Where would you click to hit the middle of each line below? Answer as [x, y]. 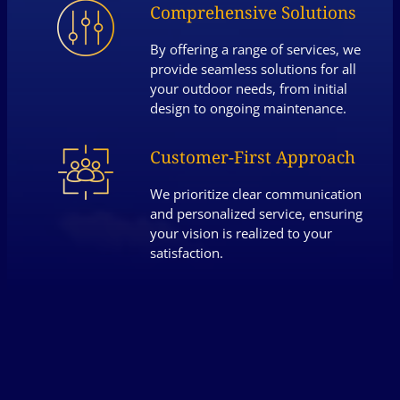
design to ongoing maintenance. [249, 108]
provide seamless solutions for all [254, 68]
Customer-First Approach [253, 158]
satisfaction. [187, 253]
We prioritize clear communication [256, 194]
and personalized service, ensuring [257, 214]
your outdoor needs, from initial [249, 88]
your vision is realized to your [242, 233]
